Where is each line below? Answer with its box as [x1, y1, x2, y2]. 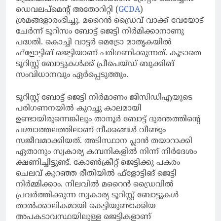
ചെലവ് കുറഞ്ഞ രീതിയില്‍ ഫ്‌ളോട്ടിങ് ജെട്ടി [16, 169, 177, 179]
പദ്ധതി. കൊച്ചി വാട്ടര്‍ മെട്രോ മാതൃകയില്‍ [16, 37, 172, 48]
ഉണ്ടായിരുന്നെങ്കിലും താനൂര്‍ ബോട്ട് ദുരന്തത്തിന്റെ [16, 114, 200, 125]
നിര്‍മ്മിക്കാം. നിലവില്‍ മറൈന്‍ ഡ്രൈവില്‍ [16, 180, 174, 190]
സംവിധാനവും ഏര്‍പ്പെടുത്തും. [16, 70, 128, 80]
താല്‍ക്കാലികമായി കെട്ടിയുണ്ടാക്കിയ [16, 201, 156, 212]
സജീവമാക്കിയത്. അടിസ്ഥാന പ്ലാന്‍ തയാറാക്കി [16, 136, 192, 147]
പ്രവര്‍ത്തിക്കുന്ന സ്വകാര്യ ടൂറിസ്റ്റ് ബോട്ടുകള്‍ [16, 190, 179, 201]
